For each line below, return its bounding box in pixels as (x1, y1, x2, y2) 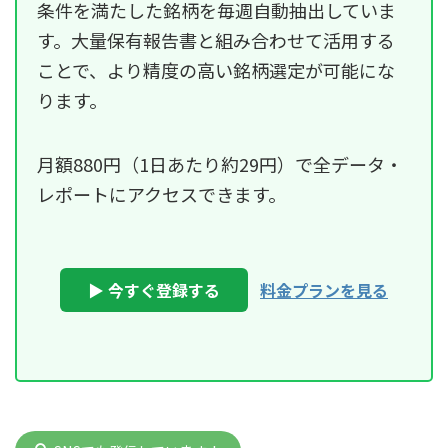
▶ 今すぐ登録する (88, 277, 220, 302)
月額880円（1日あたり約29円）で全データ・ (37, 150, 403, 177)
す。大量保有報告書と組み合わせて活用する (37, 26, 395, 53)
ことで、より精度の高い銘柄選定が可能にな (37, 56, 395, 83)
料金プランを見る (260, 277, 388, 302)
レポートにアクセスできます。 (37, 180, 286, 207)
